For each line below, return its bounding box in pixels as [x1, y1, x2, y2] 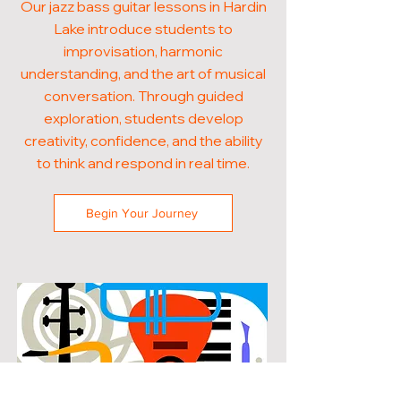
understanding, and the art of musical [21, 64, 266, 82]
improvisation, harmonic [64, 42, 223, 60]
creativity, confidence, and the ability [23, 132, 263, 149]
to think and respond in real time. [37, 154, 250, 172]
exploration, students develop [43, 109, 243, 127]
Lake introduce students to [54, 20, 233, 38]
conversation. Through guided [43, 87, 243, 105]
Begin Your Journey [85, 206, 198, 220]
